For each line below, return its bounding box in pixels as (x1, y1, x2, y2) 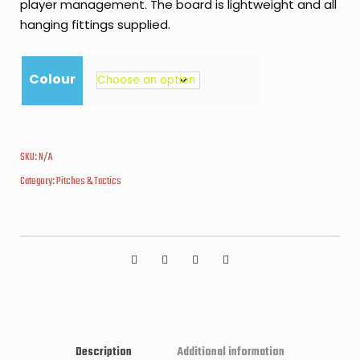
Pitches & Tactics (56, 173, 121, 190)
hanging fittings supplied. (20, 16, 170, 33)
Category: (20, 173, 56, 190)
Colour (29, 70, 76, 88)
